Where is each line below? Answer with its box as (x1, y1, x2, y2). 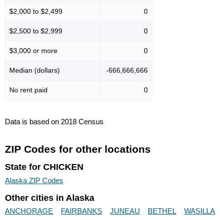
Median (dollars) (9, 66, 60, 75)
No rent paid (9, 86, 48, 94)
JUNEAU (110, 207, 140, 216)
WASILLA (184, 207, 215, 216)
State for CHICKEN (5, 162, 83, 172)
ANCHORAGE (5, 207, 53, 216)
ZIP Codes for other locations (5, 143, 151, 155)
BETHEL (148, 207, 176, 216)
